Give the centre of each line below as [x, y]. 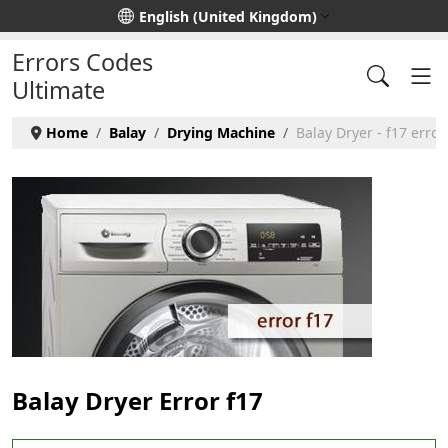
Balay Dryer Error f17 [137, 401]
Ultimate [58, 89]
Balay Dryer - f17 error [370, 132]
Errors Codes [82, 61]
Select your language [82, 13]
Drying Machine [220, 132]
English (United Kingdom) [227, 16]
